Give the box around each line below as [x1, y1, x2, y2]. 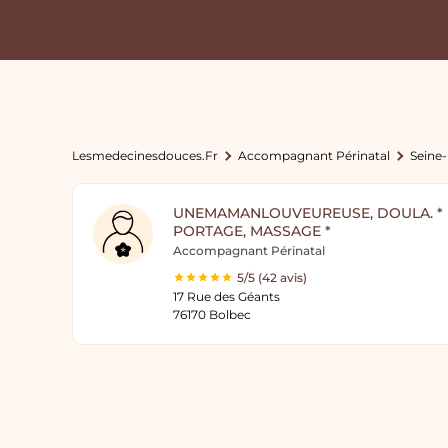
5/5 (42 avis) [237, 270, 307, 285]
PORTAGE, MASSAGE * [173, 222, 331, 240]
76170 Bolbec [173, 307, 251, 322]
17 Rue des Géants [173, 289, 280, 304]
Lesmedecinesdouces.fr [72, 148, 218, 163]
